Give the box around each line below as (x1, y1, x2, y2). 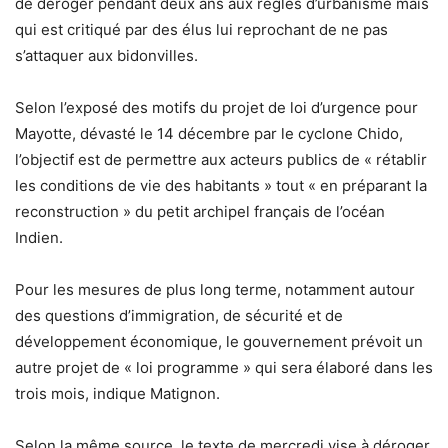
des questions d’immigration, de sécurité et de (15, 306, 343, 326)
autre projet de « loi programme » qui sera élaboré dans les (15, 358, 433, 378)
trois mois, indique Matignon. (15, 384, 220, 404)
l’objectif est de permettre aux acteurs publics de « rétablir (15, 150, 427, 170)
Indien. (15, 228, 63, 248)
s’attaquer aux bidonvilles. (15, 46, 198, 66)
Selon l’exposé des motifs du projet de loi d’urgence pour (15, 98, 418, 118)
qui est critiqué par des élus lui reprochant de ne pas (15, 20, 388, 40)
